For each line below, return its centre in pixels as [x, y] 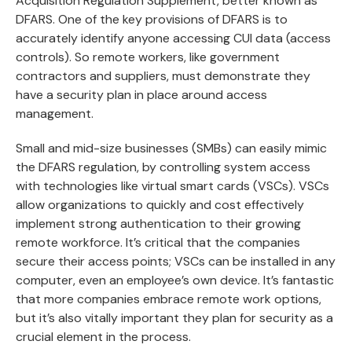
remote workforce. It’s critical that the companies [158, 242]
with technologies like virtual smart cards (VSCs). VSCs [172, 186]
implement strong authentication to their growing [158, 224]
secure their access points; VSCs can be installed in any [176, 261]
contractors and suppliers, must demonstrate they [163, 76]
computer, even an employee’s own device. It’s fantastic [175, 280]
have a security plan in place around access [141, 95]
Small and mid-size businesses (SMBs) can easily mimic [171, 148]
